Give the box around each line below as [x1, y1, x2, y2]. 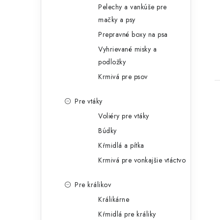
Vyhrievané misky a [98, 44, 157, 55]
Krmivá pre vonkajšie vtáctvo [98, 155, 186, 165]
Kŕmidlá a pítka [98, 140, 144, 151]
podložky [98, 57, 126, 67]
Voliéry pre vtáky [98, 111, 149, 121]
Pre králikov [75, 180, 111, 190]
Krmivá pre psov [98, 72, 148, 82]
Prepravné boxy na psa [98, 29, 168, 40]
